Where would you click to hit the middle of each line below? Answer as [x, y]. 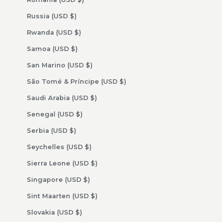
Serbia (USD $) [73, 131]
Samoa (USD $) [74, 49]
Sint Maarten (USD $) [94, 196]
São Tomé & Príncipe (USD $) [123, 82]
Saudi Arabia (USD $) [93, 98]
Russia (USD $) [73, 16]
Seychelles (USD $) [88, 147]
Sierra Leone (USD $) [94, 164]
